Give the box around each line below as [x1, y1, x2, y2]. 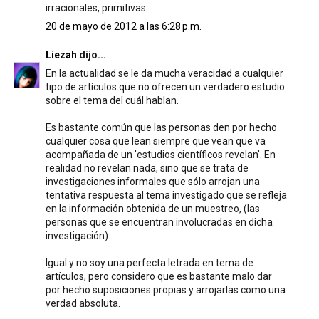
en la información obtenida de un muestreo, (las [45, 203, 260, 214]
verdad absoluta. [45, 298, 120, 309]
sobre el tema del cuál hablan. [45, 95, 179, 106]
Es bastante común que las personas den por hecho [45, 122, 277, 133]
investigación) [45, 230, 108, 241]
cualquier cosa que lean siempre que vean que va [45, 135, 266, 147]
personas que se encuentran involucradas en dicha [45, 216, 273, 228]
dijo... [76, 49, 106, 61]
